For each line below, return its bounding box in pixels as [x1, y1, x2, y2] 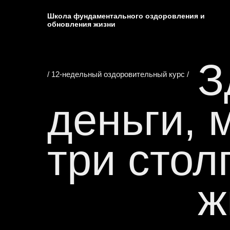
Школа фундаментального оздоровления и [47, 12, 205, 20]
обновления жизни [47, 20, 116, 28]
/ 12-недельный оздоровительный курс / [47, 70, 189, 79]
